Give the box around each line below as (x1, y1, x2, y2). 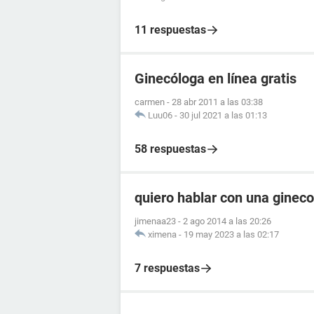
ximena (148, 228, 177, 240)
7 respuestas (135, 261, 200, 275)
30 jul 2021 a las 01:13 (179, 109, 267, 121)
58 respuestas (135, 142, 206, 156)
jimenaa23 (135, 215, 176, 226)
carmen (135, 96, 165, 107)
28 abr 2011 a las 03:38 (172, 96, 263, 107)
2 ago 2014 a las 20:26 (183, 215, 271, 226)
